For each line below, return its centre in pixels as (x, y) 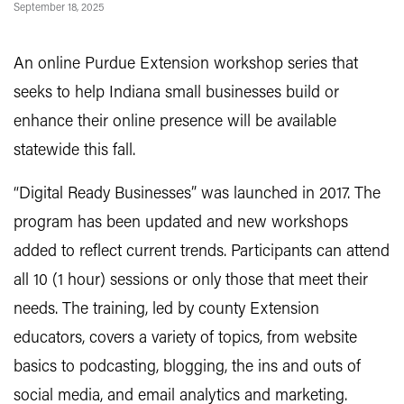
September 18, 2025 (59, 8)
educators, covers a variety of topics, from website (185, 339)
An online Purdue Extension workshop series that (186, 64)
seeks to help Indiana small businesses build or (176, 93)
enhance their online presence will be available (175, 122)
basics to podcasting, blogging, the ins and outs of (187, 367)
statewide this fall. (74, 151)
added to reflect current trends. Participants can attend (202, 252)
